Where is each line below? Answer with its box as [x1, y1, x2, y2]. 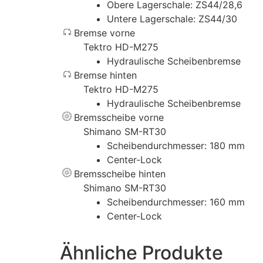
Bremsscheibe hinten [74, 167, 166, 180]
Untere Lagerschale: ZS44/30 [107, 12, 237, 25]
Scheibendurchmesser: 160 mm [107, 195, 245, 208]
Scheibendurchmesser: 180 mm [107, 139, 245, 151]
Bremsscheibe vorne [74, 111, 164, 123]
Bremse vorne [74, 26, 135, 39]
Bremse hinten [74, 69, 137, 81]
